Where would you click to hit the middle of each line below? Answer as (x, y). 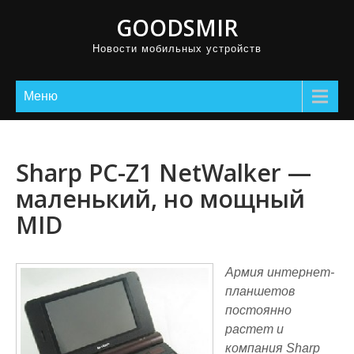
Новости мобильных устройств (177, 49)
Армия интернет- (280, 272)
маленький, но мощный (160, 199)
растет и (254, 329)
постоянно (258, 310)
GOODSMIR (177, 28)
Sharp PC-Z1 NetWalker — (164, 173)
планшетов (260, 291)
